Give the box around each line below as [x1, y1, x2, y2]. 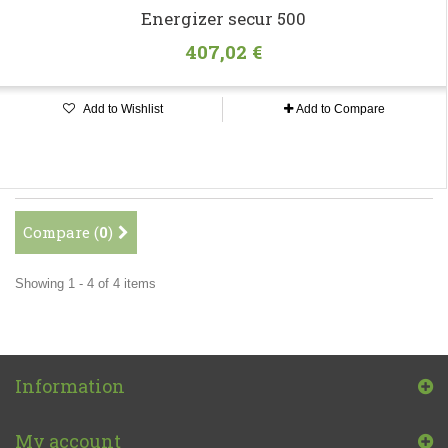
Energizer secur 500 [140, 7, 306, 31]
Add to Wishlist [80, 102, 163, 117]
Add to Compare [296, 102, 385, 117]
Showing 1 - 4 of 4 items [15, 276, 156, 292]
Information [15, 374, 125, 399]
